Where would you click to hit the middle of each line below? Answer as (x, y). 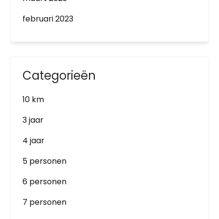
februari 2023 (48, 19)
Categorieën (59, 76)
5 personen (44, 161)
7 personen (44, 202)
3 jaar (33, 120)
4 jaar (33, 141)
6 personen (44, 182)
